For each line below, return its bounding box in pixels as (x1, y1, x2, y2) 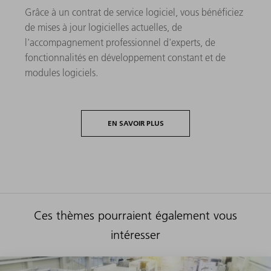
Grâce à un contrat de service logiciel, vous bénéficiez (25, 6, 243, 19)
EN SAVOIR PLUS (107, 119, 164, 128)
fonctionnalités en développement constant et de (25, 51, 226, 64)
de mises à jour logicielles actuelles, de (25, 21, 182, 34)
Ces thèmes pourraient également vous (33, 208, 237, 223)
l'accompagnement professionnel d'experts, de (25, 36, 215, 49)
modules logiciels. (25, 67, 98, 79)
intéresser (110, 227, 160, 243)
